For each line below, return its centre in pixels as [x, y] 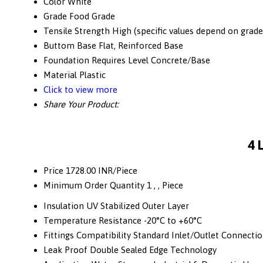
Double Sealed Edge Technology [153, 250]
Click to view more [80, 90]
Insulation [64, 206]
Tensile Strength [77, 31]
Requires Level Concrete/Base [151, 60]
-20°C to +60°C [173, 221]
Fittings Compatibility [87, 235]
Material [60, 75]
